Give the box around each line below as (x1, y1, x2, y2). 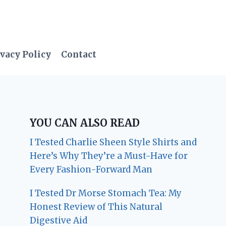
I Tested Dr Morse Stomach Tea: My (30, 187, 182, 199)
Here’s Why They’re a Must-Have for (30, 150, 188, 161)
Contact (61, 49, 97, 61)
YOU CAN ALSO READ (30, 116, 140, 129)
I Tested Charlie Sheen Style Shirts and (30, 136, 197, 148)
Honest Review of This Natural (30, 201, 163, 212)
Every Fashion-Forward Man (30, 163, 153, 175)
